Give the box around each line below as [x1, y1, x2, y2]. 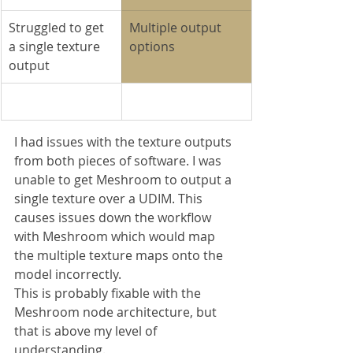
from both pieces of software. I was [14, 152, 225, 170]
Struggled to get [9, 19, 107, 37]
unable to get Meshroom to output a [14, 171, 235, 189]
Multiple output [129, 19, 225, 37]
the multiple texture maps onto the [14, 247, 226, 265]
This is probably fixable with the [14, 284, 204, 303]
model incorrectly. [14, 266, 121, 284]
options [129, 38, 175, 56]
